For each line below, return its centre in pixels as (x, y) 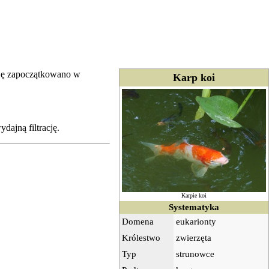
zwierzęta (194, 237)
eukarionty (196, 221)
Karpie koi (194, 195)
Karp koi (194, 77)
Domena (138, 221)
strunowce (195, 254)
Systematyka (194, 207)
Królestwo (141, 237)
